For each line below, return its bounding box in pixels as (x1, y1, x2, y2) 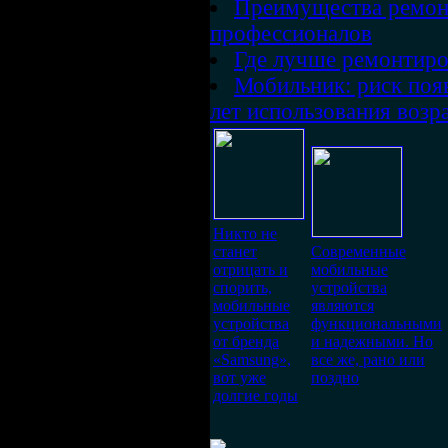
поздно (311, 369, 359, 386)
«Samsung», (213, 351, 291, 368)
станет (213, 243, 257, 260)
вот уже (213, 369, 266, 386)
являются (311, 297, 374, 314)
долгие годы (213, 387, 298, 404)
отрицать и (213, 261, 288, 278)
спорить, (213, 279, 272, 296)
